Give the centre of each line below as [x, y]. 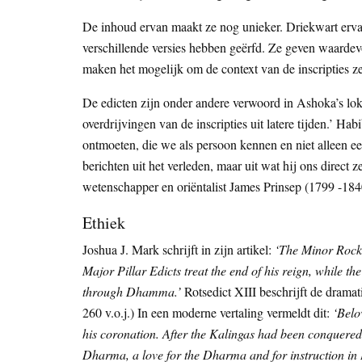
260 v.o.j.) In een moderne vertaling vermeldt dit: [208, 313]
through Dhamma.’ [132, 292]
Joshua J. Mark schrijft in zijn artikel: [177, 250]
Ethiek [104, 223]
